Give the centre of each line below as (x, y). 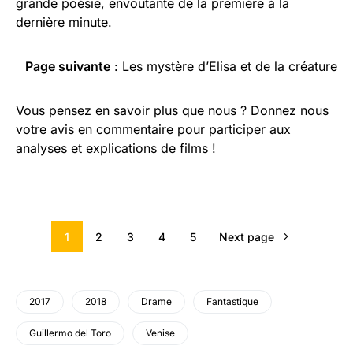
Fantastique (232, 302)
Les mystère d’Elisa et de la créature (230, 67)
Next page (247, 236)
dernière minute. (64, 22)
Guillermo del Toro (70, 333)
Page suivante (68, 67)
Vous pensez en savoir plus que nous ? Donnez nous (172, 111)
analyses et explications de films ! (116, 149)
